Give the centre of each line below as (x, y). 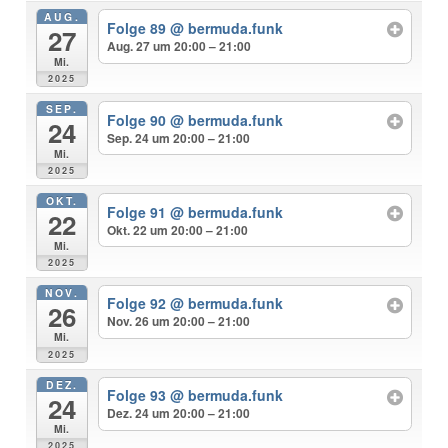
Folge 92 (138, 303)
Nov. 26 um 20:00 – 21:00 (178, 321)
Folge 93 (138, 395)
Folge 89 (138, 27)
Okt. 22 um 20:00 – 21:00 (177, 229)
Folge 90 (138, 119)
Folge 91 (138, 211)
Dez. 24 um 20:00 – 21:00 (178, 413)
